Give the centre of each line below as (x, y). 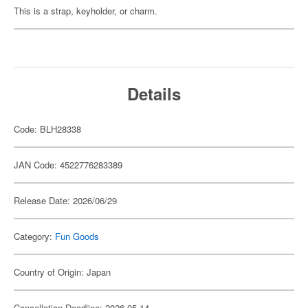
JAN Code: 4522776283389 (68, 165)
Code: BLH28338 (47, 129)
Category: (34, 236)
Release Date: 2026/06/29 (65, 200)
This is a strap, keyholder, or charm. (86, 11)
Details (154, 93)
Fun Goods (77, 236)
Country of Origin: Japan (62, 272)
